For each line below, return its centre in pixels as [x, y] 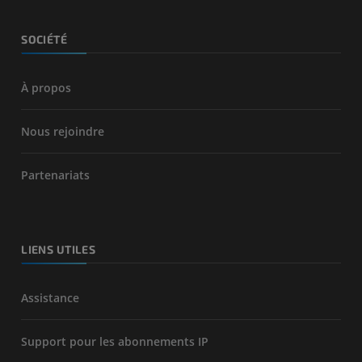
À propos [46, 88]
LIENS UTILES [59, 250]
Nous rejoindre [63, 132]
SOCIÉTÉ [44, 39]
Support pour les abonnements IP [115, 342]
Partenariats [56, 175]
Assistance [51, 298]
